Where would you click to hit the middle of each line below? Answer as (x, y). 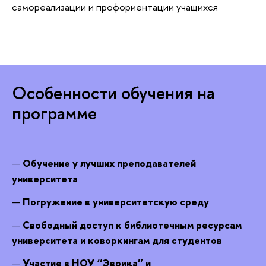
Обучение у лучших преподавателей (109, 163)
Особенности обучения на (113, 93)
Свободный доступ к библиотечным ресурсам (132, 224)
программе (54, 113)
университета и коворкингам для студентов (117, 240)
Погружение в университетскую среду (116, 201)
